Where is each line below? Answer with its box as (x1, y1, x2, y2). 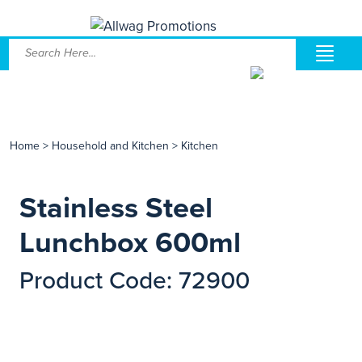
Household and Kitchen (52, 139, 169, 153)
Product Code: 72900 (19, 266, 250, 296)
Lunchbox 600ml (19, 225, 241, 260)
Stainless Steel (19, 191, 213, 225)
